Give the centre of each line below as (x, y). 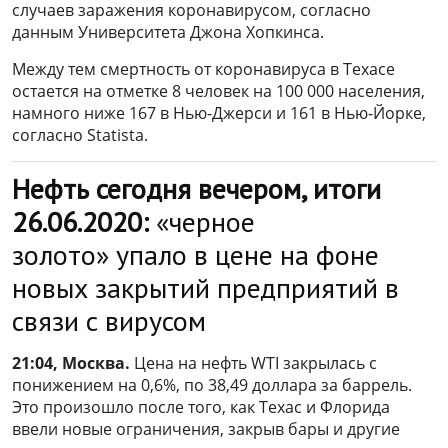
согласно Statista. (80, 135)
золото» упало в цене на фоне (195, 255)
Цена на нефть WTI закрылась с (253, 363)
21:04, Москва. (71, 363)
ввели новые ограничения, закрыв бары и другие (206, 429)
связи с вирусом (109, 321)
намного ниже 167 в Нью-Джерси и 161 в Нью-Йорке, (219, 113)
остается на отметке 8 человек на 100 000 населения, (218, 91)
